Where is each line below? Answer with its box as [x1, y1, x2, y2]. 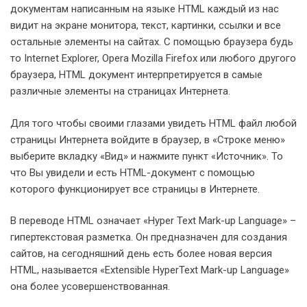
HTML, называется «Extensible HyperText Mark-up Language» [10, 264, 289, 276]
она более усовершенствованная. [10, 280, 170, 293]
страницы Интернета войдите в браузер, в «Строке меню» [10, 133, 285, 146]
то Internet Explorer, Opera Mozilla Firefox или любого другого [10, 52, 296, 64]
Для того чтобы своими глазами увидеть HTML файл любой [10, 116, 297, 130]
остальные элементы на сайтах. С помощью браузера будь [10, 36, 293, 48]
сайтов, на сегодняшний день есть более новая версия [10, 247, 272, 260]
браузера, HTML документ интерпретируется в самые [10, 69, 262, 81]
